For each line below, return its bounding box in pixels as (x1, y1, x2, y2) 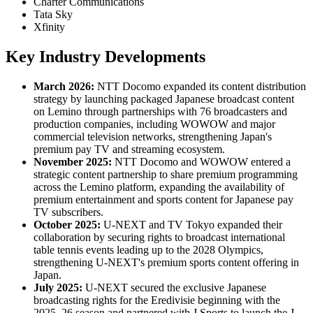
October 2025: (34, 219, 101, 231)
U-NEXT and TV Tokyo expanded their (101, 219, 282, 231)
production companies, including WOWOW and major (34, 118, 275, 131)
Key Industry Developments (6, 48, 205, 66)
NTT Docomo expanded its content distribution (94, 80, 306, 93)
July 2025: (34, 282, 82, 294)
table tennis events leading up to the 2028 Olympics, (34, 244, 263, 256)
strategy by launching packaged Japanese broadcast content (34, 93, 294, 105)
